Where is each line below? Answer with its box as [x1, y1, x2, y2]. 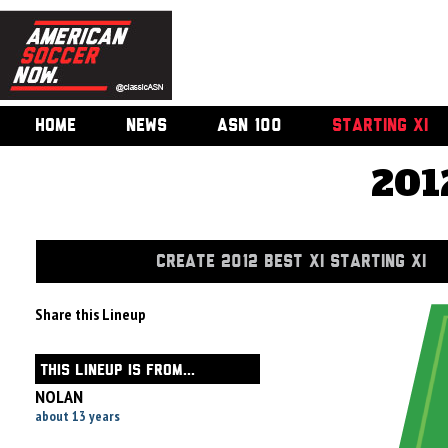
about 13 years [35, 407, 120, 425]
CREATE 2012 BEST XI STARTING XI [156, 254, 426, 270]
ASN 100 [217, 118, 282, 134]
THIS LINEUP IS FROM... [40, 364, 195, 377]
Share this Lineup [35, 304, 146, 324]
